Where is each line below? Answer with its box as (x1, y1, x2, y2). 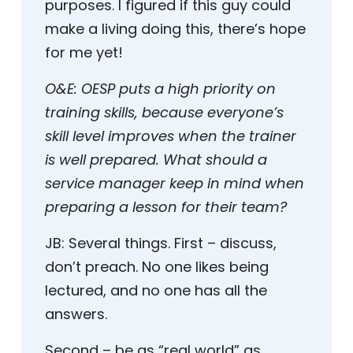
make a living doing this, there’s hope (45, 19, 306, 39)
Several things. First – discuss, (65, 233, 277, 254)
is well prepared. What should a (45, 150, 267, 170)
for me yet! (45, 43, 123, 63)
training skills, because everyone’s (45, 102, 284, 123)
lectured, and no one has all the (45, 281, 267, 301)
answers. (45, 304, 107, 325)
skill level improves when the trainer (45, 126, 296, 147)
